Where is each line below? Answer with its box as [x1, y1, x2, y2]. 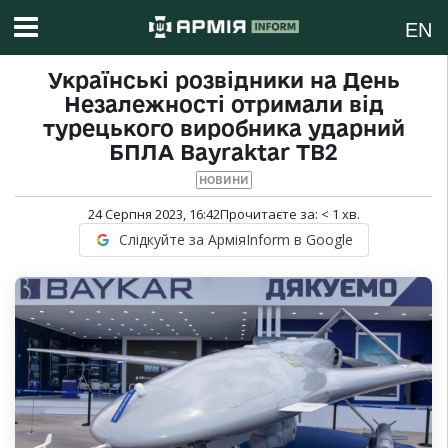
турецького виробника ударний [42, 116, 405, 141]
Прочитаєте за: [219, 205, 321, 224]
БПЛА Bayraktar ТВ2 [109, 140, 338, 165]
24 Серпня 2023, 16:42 [87, 205, 220, 224]
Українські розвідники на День [47, 68, 400, 93]
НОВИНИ [198, 174, 249, 187]
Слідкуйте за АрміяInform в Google [118, 230, 353, 250]
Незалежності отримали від [63, 92, 384, 117]
